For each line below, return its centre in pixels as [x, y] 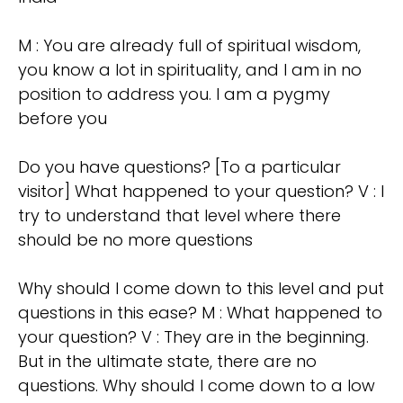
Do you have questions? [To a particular [179, 167]
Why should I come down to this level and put [201, 289]
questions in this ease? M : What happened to [200, 313]
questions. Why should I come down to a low [197, 386]
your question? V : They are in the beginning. [193, 337]
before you [63, 119]
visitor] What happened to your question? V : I [201, 192]
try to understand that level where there [179, 216]
